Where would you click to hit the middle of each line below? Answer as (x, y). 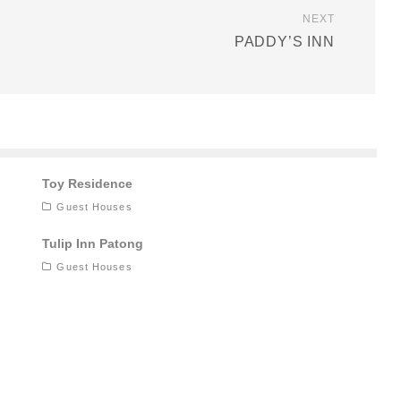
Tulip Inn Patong (93, 244)
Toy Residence (88, 184)
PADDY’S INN (284, 42)
